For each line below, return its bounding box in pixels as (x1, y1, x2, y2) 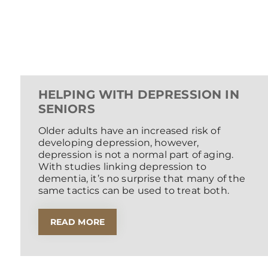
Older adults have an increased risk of (38, 125, 220, 137)
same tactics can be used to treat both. (38, 185, 229, 197)
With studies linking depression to (38, 161, 207, 173)
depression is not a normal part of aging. (38, 149, 234, 161)
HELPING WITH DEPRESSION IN (38, 87, 239, 102)
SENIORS (38, 102, 95, 117)
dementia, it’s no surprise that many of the (38, 173, 246, 185)
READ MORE (50, 217, 105, 228)
